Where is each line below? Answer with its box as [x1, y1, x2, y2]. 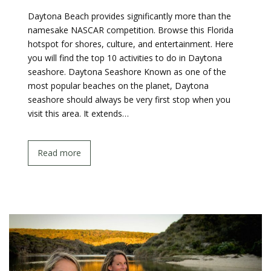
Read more [38, 147, 81, 158]
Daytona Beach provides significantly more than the [28, 10, 231, 22]
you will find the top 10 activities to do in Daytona [28, 52, 222, 64]
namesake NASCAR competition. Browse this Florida [28, 24, 233, 36]
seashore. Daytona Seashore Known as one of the [28, 66, 226, 77]
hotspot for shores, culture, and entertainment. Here [28, 38, 233, 50]
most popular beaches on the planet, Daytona [28, 80, 209, 91]
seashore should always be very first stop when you [28, 94, 230, 105]
